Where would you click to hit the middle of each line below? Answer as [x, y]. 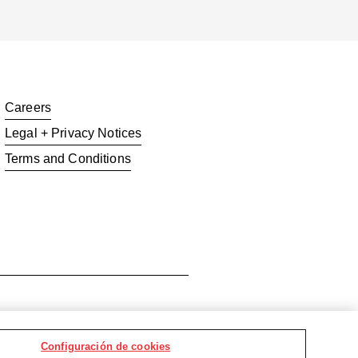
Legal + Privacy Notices [74, 133]
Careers [28, 107]
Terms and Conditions [68, 159]
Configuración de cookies [106, 346]
